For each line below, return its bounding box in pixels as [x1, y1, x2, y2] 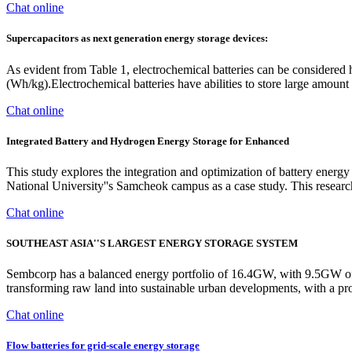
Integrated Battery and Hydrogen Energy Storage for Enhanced [6, 134, 289, 147]
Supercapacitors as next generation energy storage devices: [6, 32, 268, 45]
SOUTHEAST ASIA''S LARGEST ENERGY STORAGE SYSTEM [6, 237, 298, 250]
